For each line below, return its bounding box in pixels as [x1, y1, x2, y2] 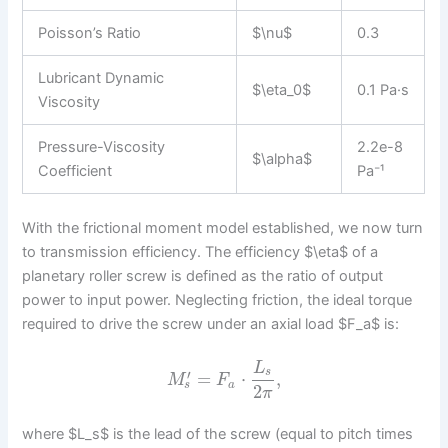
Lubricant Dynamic [38, 68, 165, 87]
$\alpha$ [252, 149, 313, 168]
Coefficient [38, 161, 113, 180]
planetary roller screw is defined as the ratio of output [22, 266, 384, 285]
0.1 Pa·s [357, 80, 410, 99]
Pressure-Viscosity [38, 137, 166, 156]
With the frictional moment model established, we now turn [22, 218, 424, 237]
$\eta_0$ [252, 80, 312, 99]
